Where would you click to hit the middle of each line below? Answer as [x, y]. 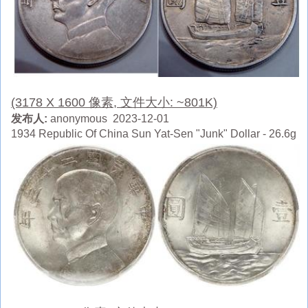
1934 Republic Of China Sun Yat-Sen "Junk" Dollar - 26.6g [154, 134]
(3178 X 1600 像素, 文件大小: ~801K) [114, 103]
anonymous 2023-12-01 [108, 119]
